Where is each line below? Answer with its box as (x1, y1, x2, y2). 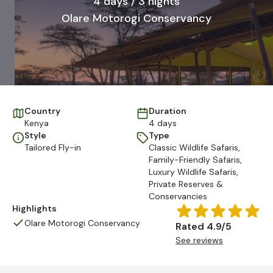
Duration (149, 105, 186, 116)
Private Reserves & (149, 179, 223, 190)
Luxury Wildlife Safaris (149, 166, 236, 177)
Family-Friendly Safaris (149, 154, 240, 165)
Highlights (12, 203, 57, 214)
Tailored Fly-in (24, 142, 81, 153)
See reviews (175, 235, 223, 246)
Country (24, 105, 60, 116)
